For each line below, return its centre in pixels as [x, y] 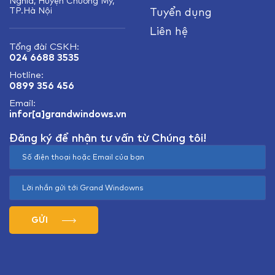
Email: [22, 103]
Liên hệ [169, 31]
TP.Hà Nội [31, 10]
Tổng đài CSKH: [44, 46]
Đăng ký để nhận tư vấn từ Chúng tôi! [108, 138]
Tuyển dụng [181, 12]
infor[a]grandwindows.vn [68, 114]
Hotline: [26, 74]
